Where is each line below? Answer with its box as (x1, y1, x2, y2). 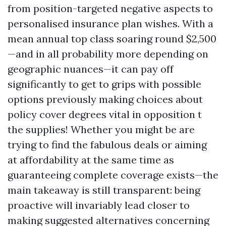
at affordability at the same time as (8, 153, 174, 166)
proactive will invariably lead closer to (8, 199, 190, 211)
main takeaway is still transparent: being (8, 184, 200, 196)
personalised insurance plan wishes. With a (8, 17, 213, 30)
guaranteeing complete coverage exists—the (8, 168, 218, 181)
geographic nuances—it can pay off (8, 63, 174, 75)
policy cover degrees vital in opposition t (8, 108, 202, 121)
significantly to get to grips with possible (8, 78, 201, 90)
